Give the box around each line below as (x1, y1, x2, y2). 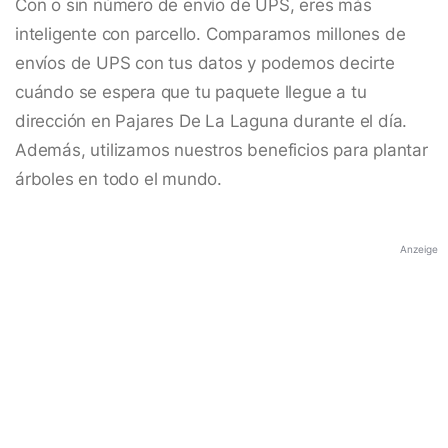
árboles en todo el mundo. (15, 169, 223, 190)
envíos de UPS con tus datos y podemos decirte (15, 53, 395, 74)
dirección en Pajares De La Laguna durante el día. (15, 111, 408, 132)
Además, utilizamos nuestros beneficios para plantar (15, 140, 428, 161)
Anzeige (400, 243, 438, 256)
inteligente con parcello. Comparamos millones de (15, 24, 406, 45)
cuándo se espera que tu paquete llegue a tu (15, 82, 367, 103)
